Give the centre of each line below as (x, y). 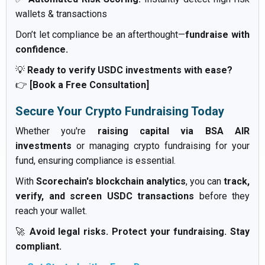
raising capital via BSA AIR (174, 131)
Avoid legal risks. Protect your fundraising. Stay (139, 232)
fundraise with (218, 35)
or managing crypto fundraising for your (161, 146)
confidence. (42, 50)
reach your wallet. (51, 211)
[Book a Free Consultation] (89, 85)
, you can (205, 182)
